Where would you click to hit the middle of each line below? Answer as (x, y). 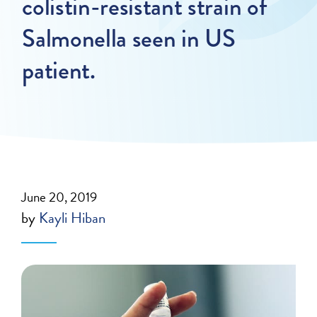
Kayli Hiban (73, 218)
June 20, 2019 (59, 197)
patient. (59, 70)
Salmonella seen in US (129, 39)
